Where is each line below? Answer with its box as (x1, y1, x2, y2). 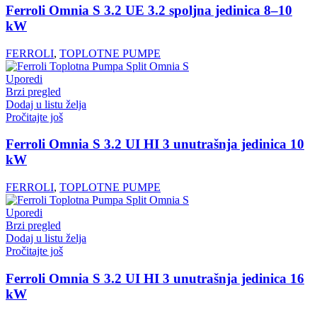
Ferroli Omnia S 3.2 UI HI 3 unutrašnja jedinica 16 (6, 270, 304, 286)
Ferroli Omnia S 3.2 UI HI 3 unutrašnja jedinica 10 (6, 137, 304, 152)
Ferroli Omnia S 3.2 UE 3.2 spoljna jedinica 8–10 (6, 3, 292, 18)
